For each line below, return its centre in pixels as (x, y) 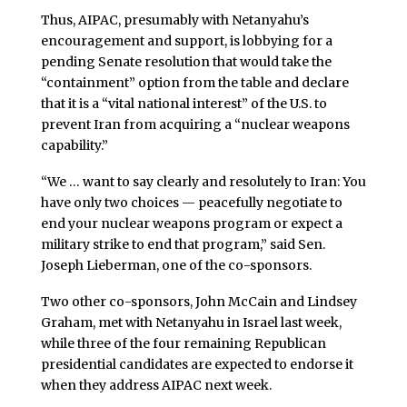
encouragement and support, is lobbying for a (186, 41)
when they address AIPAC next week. (156, 385)
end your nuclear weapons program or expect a (191, 224)
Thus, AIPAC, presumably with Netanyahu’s (174, 20)
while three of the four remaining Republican (183, 343)
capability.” (74, 146)
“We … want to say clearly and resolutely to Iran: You (203, 182)
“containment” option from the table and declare (194, 83)
